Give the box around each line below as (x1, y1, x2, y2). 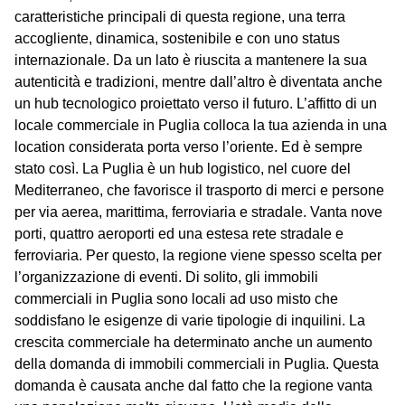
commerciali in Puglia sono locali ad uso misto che (14, 290, 338, 306)
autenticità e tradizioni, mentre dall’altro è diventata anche (14, 73, 382, 89)
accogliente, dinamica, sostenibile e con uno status (14, 30, 340, 46)
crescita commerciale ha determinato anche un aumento (14, 334, 372, 350)
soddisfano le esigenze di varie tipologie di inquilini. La (14, 312, 365, 328)
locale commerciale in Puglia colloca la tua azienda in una (14, 117, 387, 133)
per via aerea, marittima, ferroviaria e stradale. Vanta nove (14, 203, 382, 220)
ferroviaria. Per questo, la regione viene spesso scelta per (14, 247, 381, 263)
